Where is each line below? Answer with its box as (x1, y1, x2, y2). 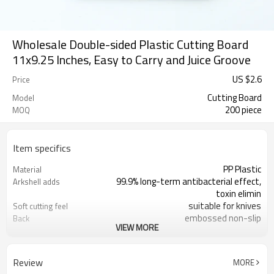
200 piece (225, 103, 262, 117)
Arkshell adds (13, 176, 60, 188)
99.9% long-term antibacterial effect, (116, 174, 261, 188)
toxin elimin (216, 187, 261, 201)
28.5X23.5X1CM (201, 223, 261, 237)
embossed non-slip (185, 211, 261, 225)
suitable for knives (188, 199, 261, 213)
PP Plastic (223, 162, 261, 176)
